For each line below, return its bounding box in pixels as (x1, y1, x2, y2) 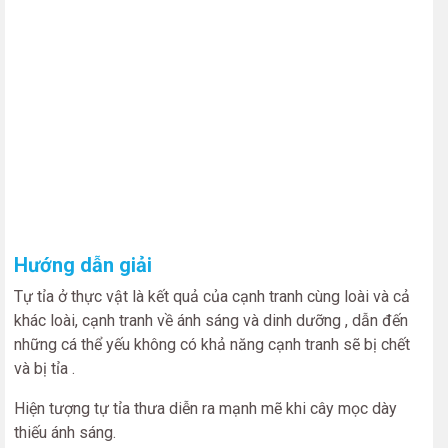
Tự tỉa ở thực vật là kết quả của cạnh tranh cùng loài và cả (14, 287, 410, 306)
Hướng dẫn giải (14, 253, 152, 277)
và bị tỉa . (14, 359, 75, 378)
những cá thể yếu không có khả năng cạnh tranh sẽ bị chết (14, 335, 410, 354)
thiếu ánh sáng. (14, 423, 116, 442)
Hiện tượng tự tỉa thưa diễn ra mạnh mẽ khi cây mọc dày (14, 399, 397, 418)
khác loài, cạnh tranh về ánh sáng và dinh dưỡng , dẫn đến (14, 311, 408, 330)
